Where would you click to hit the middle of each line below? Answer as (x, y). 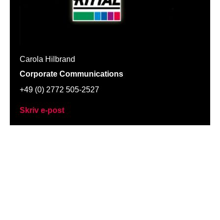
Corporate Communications (71, 74)
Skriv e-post (42, 110)
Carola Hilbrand (47, 59)
